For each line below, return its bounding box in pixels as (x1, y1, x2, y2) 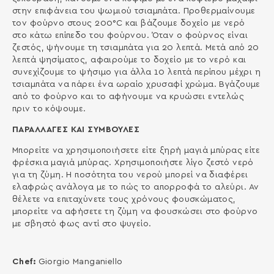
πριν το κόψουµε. (12, 104, 86, 113)
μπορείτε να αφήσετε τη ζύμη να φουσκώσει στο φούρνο (12, 207, 258, 216)
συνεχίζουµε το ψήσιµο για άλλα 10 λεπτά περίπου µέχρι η (12, 67, 261, 76)
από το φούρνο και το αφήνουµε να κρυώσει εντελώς (12, 92, 245, 101)
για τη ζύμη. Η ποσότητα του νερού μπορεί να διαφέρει (12, 170, 248, 179)
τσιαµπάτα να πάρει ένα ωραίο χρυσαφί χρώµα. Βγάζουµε (12, 80, 261, 89)
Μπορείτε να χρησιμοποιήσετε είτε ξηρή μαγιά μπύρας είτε (12, 146, 261, 155)
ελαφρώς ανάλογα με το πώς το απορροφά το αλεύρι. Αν (12, 182, 259, 191)
